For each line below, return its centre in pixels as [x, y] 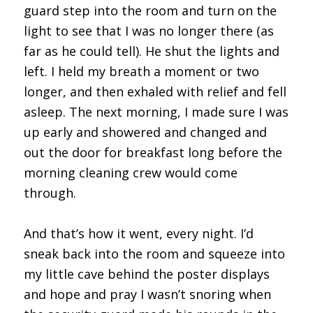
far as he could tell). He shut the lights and [151, 51]
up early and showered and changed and [145, 132]
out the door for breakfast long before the [153, 152]
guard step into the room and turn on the [150, 10]
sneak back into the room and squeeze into [154, 253]
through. [50, 192]
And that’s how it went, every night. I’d [138, 233]
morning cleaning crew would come [130, 172]
